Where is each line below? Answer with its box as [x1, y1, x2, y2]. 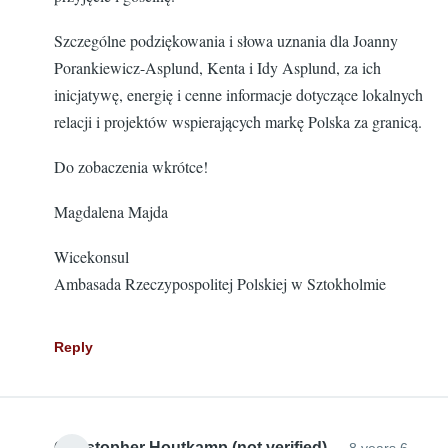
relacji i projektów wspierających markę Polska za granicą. [54, 111, 422, 132]
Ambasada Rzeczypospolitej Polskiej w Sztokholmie [54, 273, 386, 294]
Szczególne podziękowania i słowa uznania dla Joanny [54, 30, 398, 51]
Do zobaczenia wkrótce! [54, 156, 208, 177]
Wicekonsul [54, 246, 129, 267]
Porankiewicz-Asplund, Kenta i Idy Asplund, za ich [54, 57, 381, 78]
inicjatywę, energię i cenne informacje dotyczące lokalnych [54, 84, 423, 105]
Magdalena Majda [54, 201, 168, 222]
